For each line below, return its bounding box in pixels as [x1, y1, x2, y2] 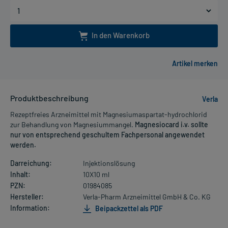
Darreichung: [10, 159, 52, 168]
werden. [10, 140, 36, 150]
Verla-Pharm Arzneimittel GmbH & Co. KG [82, 192, 211, 202]
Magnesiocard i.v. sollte [135, 120, 208, 129]
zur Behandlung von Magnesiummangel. [10, 120, 135, 129]
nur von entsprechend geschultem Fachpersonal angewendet [10, 130, 205, 139]
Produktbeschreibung [10, 93, 89, 103]
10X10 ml [82, 170, 109, 179]
